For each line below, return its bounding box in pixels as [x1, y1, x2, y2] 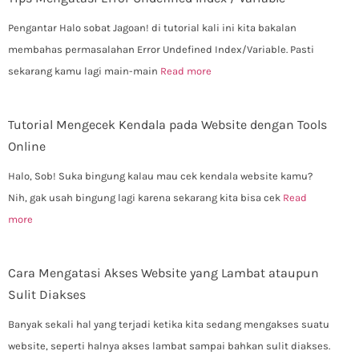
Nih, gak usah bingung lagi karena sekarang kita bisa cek [8, 191, 283, 204]
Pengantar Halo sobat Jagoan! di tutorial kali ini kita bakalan [8, 21, 296, 34]
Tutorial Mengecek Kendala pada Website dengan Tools [8, 116, 327, 132]
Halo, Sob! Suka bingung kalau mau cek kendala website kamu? [8, 169, 313, 182]
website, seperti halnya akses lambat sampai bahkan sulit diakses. [8, 339, 330, 352]
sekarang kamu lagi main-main [8, 64, 160, 77]
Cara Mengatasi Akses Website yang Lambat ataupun [8, 264, 319, 280]
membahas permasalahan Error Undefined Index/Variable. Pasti [8, 42, 314, 55]
